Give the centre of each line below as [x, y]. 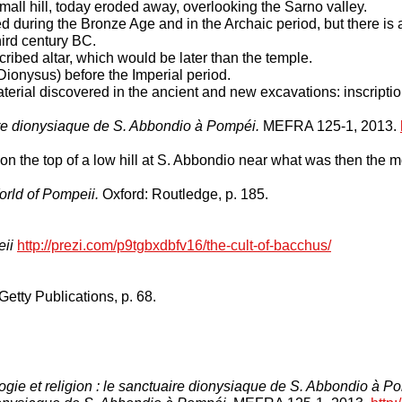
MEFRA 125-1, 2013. [332, 126]
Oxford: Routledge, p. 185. [184, 194]
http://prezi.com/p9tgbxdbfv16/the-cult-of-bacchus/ [174, 245]
